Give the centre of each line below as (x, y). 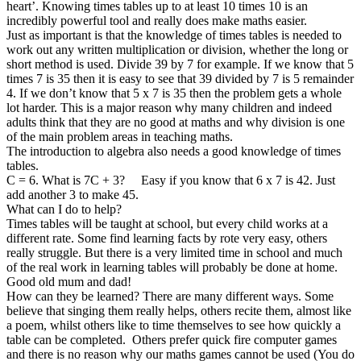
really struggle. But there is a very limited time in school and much (174, 252)
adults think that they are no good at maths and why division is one (176, 122)
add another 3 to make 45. (73, 194)
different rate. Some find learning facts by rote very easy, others (167, 238)
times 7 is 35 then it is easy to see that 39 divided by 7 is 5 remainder (180, 78)
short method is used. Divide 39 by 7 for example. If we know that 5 (180, 64)
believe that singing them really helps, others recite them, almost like (179, 310)
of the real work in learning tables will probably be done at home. (172, 267)
